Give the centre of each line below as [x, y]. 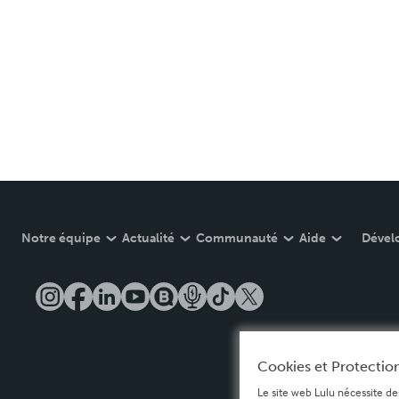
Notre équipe [61, 239]
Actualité [148, 239]
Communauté [237, 239]
